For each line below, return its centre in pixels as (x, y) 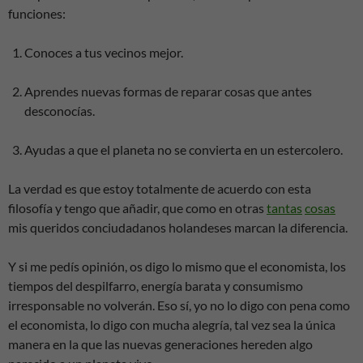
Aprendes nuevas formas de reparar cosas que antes (168, 91)
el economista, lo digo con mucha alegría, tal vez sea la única (172, 325)
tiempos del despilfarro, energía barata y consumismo (156, 286)
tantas (284, 208)
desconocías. (60, 111)
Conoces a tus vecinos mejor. (104, 52)
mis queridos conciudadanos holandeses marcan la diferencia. (178, 227)
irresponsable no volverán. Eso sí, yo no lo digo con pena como (179, 305)
